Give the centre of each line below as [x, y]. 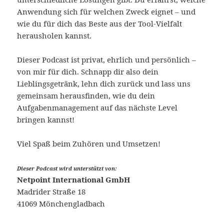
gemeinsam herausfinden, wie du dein [86, 96]
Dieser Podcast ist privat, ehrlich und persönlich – [107, 60]
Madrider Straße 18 [51, 192]
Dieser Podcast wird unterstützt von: [67, 169]
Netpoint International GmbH [74, 180]
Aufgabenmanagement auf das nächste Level [97, 108]
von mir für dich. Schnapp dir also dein [88, 72]
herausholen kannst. [54, 36]
